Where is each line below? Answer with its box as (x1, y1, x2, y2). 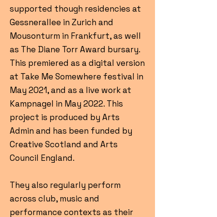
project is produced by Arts (10, 112, 120, 123)
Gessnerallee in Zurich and (10, 17, 113, 28)
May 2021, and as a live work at (10, 85, 131, 95)
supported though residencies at (10, 3, 141, 14)
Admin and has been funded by (10, 125, 132, 136)
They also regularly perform (10, 180, 121, 190)
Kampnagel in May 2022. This (10, 98, 123, 109)
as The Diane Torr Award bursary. (10, 44, 140, 55)
